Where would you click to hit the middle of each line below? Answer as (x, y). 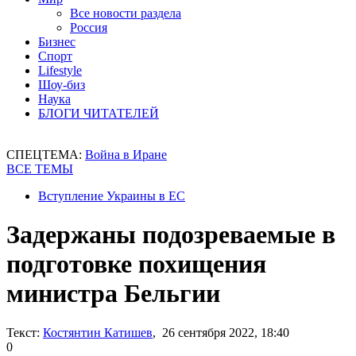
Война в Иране (126, 155)
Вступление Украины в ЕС (112, 196)
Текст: (23, 332)
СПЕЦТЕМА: (46, 155)
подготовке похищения (136, 264)
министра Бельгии (113, 294)
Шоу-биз (62, 85)
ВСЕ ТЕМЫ (40, 169)
